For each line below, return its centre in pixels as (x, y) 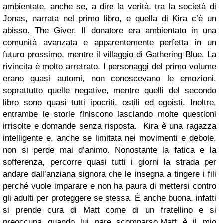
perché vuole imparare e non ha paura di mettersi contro (110, 186)
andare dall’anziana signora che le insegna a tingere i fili (110, 174)
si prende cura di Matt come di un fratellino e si (110, 210)
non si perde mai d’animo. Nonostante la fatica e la (110, 150)
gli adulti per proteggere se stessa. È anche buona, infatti (110, 198)
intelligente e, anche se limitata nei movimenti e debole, (110, 138)
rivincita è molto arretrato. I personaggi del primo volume (110, 66)
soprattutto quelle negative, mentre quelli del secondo (110, 90)
